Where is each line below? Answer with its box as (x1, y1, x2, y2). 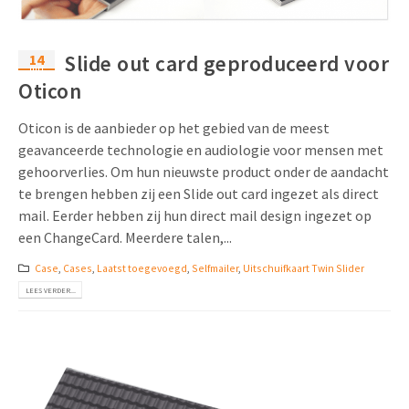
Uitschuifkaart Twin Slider (242, 261, 364, 276)
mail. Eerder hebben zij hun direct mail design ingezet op (18, 206, 372, 225)
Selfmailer (191, 261, 238, 276)
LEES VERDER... (25, 285, 76, 295)
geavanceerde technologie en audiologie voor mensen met (18, 141, 383, 160)
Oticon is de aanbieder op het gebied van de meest (18, 119, 330, 138)
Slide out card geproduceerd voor (64, 50, 389, 78)
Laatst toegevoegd (96, 261, 187, 276)
